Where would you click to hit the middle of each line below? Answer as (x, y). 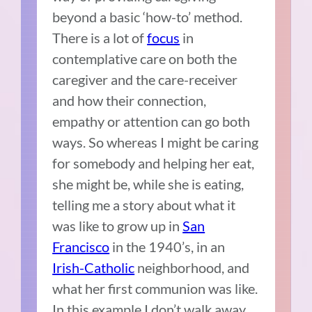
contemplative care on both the (145, 59)
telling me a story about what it (144, 205)
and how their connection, (130, 101)
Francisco (81, 247)
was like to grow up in (118, 226)
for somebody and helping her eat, (154, 163)
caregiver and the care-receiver (145, 80)
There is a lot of (100, 38)
